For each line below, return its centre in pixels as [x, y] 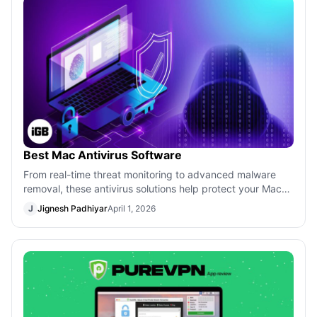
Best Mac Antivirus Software [103, 155]
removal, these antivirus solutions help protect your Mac [152, 188]
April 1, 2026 [132, 208]
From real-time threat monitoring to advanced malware [150, 174]
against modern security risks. [93, 202]
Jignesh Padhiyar [73, 208]
